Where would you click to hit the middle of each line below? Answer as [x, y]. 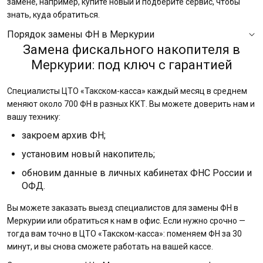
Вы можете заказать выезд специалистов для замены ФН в [123, 208]
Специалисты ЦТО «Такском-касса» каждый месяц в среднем [127, 91]
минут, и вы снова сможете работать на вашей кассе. [110, 247]
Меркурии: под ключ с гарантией [131, 65]
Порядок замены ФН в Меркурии [81, 34]
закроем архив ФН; [64, 135]
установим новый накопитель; [88, 154]
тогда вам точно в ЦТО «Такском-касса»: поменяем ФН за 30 [124, 234]
